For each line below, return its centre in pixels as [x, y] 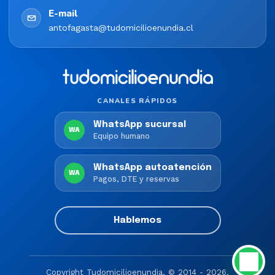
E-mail [63, 14]
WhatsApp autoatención [152, 168]
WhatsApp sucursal [139, 125]
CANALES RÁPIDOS [137, 101]
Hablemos [137, 220]
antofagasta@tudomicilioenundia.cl [121, 28]
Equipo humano [121, 136]
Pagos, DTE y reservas [136, 179]
